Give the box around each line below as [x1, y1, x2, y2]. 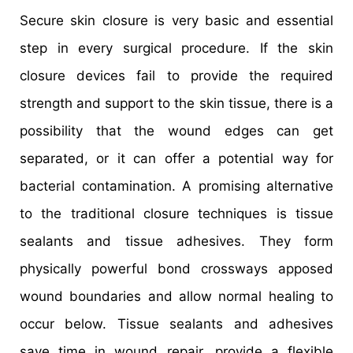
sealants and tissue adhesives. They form [20, 232, 333, 249]
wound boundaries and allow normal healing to [20, 288, 333, 304]
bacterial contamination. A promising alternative [20, 177, 333, 194]
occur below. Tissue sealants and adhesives [20, 315, 333, 332]
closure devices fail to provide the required [20, 67, 333, 84]
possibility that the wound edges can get [20, 122, 333, 139]
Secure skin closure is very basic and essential [20, 12, 333, 28]
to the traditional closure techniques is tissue [20, 205, 333, 221]
